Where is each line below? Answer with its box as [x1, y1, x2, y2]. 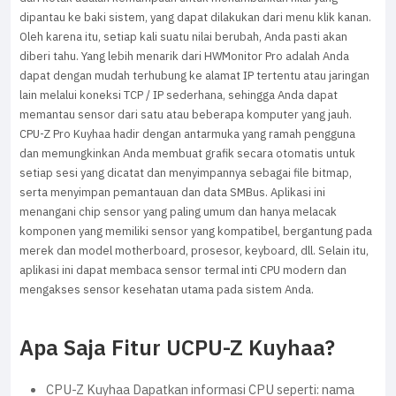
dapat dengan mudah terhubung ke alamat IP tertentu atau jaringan [19, 67, 369, 85]
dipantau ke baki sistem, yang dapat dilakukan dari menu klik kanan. [19, 9, 371, 27]
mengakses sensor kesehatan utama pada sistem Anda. [19, 281, 314, 299]
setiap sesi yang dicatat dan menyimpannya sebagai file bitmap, [19, 164, 352, 182]
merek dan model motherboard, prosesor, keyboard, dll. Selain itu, [19, 242, 369, 260]
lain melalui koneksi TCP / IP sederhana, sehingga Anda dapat [19, 87, 338, 104]
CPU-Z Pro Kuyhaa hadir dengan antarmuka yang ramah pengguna [19, 126, 355, 143]
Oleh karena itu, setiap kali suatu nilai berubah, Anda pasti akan [19, 28, 347, 46]
